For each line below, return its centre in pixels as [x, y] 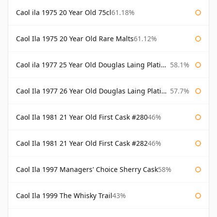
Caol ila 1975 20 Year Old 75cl [64, 13]
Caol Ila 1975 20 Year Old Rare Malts [75, 39]
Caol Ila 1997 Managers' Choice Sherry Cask [87, 170]
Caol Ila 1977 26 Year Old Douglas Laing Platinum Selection [89, 91]
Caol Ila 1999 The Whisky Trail [64, 196]
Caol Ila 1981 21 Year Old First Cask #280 [82, 117]
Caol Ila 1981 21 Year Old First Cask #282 [82, 143]
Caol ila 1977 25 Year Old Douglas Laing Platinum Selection [88, 65]
